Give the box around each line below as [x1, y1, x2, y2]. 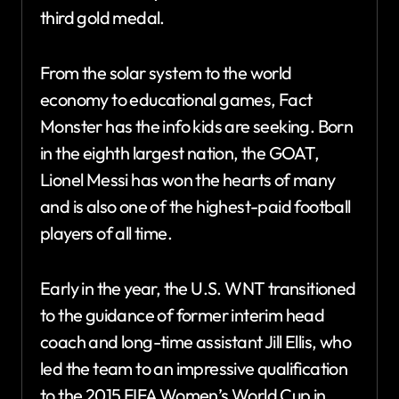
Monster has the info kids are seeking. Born [40, 115, 354, 138]
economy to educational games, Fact [40, 88, 313, 111]
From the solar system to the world [40, 61, 292, 85]
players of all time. [40, 222, 172, 245]
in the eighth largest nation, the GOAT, [40, 142, 320, 165]
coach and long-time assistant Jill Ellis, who [40, 330, 351, 354]
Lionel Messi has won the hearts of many [40, 168, 336, 191]
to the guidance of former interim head [40, 304, 325, 327]
